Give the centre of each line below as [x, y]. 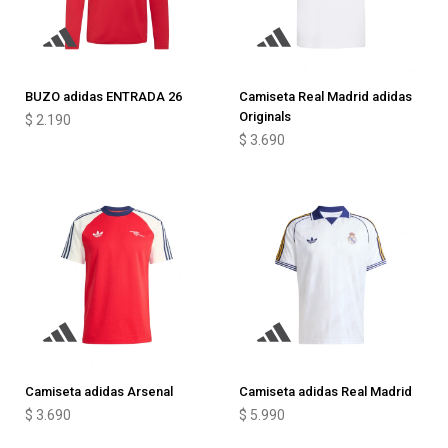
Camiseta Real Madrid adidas [325, 96]
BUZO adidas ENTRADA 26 [103, 96]
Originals [265, 116]
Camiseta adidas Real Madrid [325, 391]
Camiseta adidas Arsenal [99, 391]
